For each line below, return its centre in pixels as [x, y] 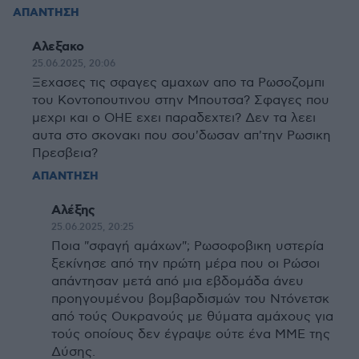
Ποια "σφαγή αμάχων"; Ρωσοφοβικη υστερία [188, 246]
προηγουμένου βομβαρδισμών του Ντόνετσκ [190, 299]
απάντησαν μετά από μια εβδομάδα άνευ [177, 282]
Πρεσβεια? [65, 153]
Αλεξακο [58, 47]
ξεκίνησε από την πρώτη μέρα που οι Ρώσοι [186, 264]
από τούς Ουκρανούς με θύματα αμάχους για [192, 317]
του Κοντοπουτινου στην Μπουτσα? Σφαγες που [181, 101]
